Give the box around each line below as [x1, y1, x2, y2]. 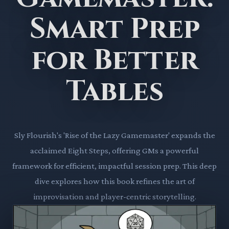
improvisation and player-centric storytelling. [33, 191, 196, 201]
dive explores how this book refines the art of [34, 176, 195, 186]
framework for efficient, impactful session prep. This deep [12, 161, 217, 171]
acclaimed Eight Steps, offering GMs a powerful [30, 145, 199, 155]
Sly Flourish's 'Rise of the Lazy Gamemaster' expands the [14, 130, 215, 140]
